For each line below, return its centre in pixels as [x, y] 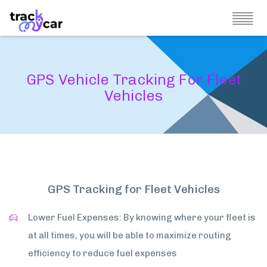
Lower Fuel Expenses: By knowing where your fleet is [142, 218]
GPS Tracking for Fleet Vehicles [133, 189]
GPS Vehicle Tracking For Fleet [133, 79]
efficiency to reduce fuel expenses [103, 253]
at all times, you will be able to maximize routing [130, 235]
